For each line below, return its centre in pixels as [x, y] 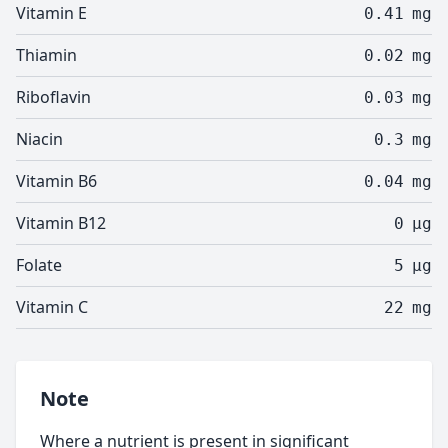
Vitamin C [52, 307]
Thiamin [46, 55]
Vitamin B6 [56, 181]
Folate [39, 265]
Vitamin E [51, 13]
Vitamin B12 [61, 223]
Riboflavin [53, 97]
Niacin [39, 139]
